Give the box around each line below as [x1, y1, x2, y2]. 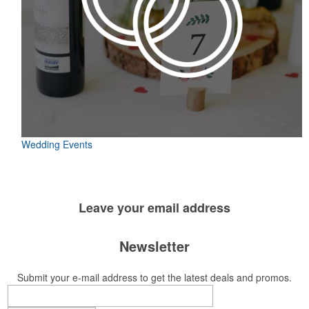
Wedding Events [21, 137, 92, 151]
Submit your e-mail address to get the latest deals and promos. [17, 270, 292, 284]
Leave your [79, 199, 148, 217]
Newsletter [119, 236, 190, 256]
